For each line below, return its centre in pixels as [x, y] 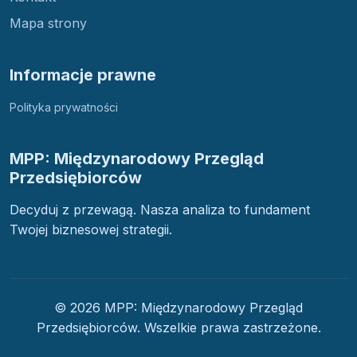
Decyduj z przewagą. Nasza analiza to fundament [160, 209]
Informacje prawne [83, 75]
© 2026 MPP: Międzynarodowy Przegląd [178, 307]
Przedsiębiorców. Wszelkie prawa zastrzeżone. [178, 327]
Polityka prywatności [64, 107]
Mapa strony [48, 23]
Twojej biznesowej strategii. [91, 229]
